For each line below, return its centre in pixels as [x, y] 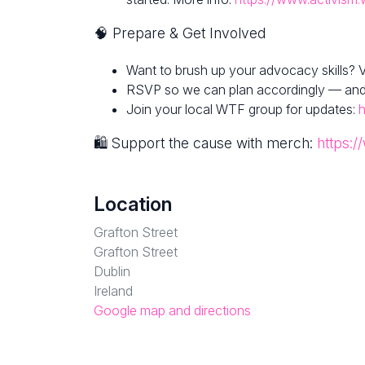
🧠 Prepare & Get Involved [180, 33]
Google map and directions [172, 311]
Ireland [113, 291]
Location [133, 204]
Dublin [112, 272]
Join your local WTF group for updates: [242, 110]
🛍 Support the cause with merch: [205, 143]
